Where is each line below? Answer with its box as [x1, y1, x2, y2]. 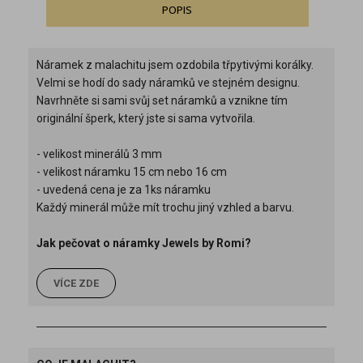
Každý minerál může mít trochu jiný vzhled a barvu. [36, 200, 294, 214]
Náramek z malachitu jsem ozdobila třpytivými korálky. [36, 58, 314, 71]
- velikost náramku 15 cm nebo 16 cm [36, 164, 227, 178]
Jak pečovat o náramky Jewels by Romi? [36, 236, 251, 250]
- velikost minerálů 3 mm [36, 147, 162, 160]
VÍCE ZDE [53, 276, 99, 289]
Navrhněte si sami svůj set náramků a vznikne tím [36, 93, 288, 107]
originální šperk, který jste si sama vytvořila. [36, 111, 255, 125]
